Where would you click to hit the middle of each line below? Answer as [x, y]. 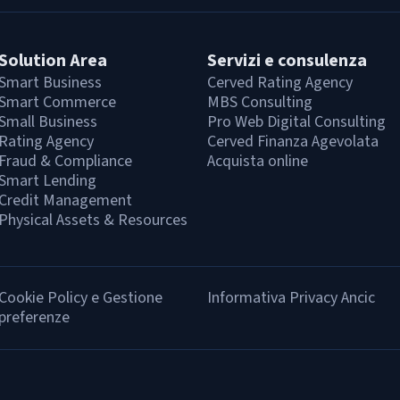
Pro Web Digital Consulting [296, 122]
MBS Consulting [260, 102]
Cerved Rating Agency [280, 83]
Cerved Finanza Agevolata [293, 142]
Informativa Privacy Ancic [291, 298]
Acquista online [258, 161]
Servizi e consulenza [287, 61]
